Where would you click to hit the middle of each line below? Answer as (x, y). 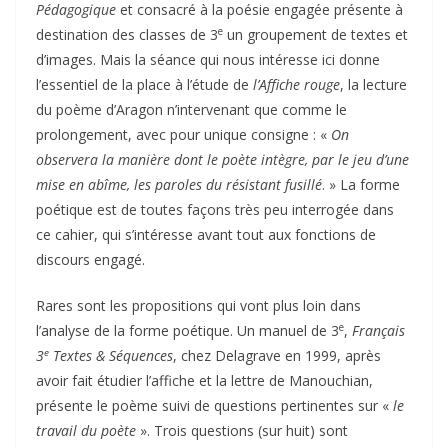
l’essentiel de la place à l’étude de (144, 84)
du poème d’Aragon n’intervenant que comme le (191, 109)
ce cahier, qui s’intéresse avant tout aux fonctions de (206, 234)
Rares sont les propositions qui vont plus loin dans (198, 305)
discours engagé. (90, 259)
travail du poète (86, 430)
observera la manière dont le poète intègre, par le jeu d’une (222, 159)
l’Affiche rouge (296, 84)
